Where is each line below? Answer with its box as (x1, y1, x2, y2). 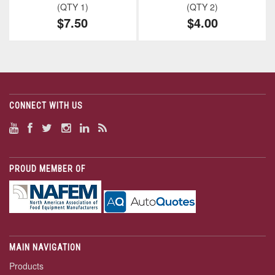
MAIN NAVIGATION (9, 242, 81, 253)
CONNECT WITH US (9, 101, 83, 111)
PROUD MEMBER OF (9, 164, 85, 174)
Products (9, 260, 44, 273)
